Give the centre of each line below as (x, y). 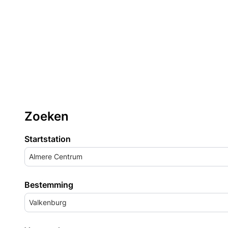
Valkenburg (48, 202)
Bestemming (49, 185)
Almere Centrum (56, 156)
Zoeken (47, 116)
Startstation (48, 139)
